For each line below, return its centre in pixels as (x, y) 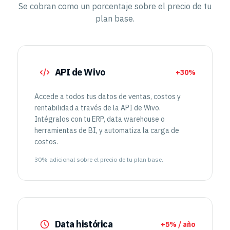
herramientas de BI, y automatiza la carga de (107, 130)
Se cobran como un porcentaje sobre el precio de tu (115, 6)
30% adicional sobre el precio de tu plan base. (99, 159)
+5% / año (178, 224)
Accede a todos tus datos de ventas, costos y (107, 97)
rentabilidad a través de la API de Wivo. (97, 108)
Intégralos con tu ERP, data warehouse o (99, 119)
